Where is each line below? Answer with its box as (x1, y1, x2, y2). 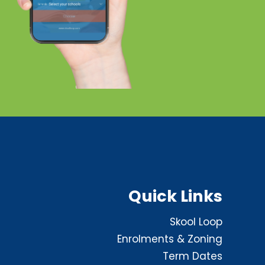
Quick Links (128, 185, 222, 207)
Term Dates (163, 249, 222, 263)
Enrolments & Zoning (117, 232, 222, 246)
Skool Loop (170, 215, 222, 229)
